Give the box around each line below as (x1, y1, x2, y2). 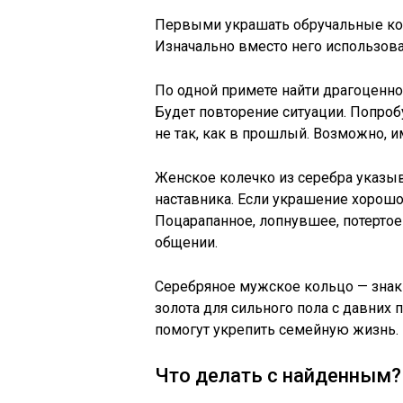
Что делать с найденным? (155, 364, 401, 387)
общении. (155, 234, 218, 251)
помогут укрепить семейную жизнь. (155, 321, 399, 338)
